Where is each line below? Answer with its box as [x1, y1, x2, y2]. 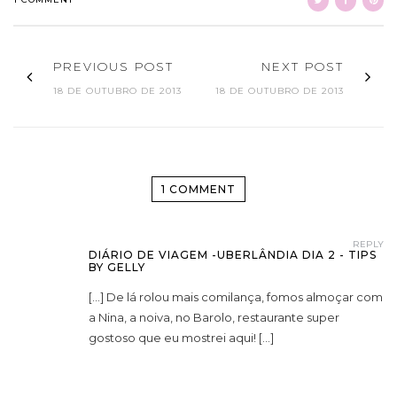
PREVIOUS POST [53, 58, 174, 75]
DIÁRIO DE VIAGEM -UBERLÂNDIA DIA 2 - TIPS [89, 248, 377, 262]
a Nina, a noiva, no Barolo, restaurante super [89, 310, 339, 325]
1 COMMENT [161, 183, 236, 197]
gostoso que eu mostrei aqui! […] [89, 331, 274, 346]
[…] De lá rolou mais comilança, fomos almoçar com [89, 290, 383, 305]
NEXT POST [261, 58, 344, 75]
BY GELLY [89, 261, 145, 275]
